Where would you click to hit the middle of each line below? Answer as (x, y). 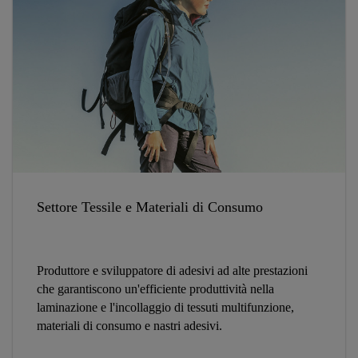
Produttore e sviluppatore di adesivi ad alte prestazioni (172, 270)
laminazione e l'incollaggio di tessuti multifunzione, (165, 307)
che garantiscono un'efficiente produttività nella (155, 288)
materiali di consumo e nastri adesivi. (129, 325)
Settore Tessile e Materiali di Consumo (150, 207)
